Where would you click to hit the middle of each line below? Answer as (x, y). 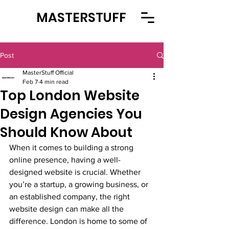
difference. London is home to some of (79, 221)
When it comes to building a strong (72, 147)
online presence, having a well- (65, 160)
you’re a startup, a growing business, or (80, 184)
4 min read (54, 82)
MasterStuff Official (48, 73)
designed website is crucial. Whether (76, 172)
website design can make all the (67, 209)
